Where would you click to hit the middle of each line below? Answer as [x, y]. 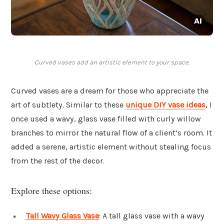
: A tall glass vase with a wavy [152, 215]
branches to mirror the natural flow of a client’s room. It [111, 133]
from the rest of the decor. [58, 161]
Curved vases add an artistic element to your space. [112, 62]
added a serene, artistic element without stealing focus [111, 147]
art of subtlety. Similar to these [68, 105]
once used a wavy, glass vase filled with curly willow [106, 119]
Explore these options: [51, 190]
